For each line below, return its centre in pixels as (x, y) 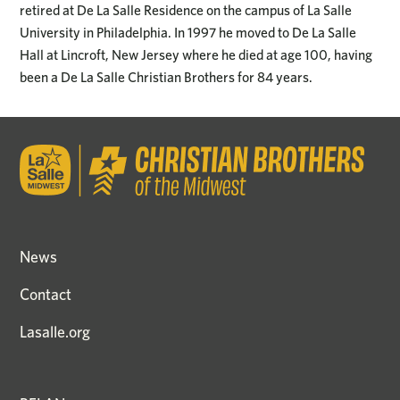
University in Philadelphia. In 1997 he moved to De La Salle (188, 33)
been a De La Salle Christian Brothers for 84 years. (167, 78)
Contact (46, 294)
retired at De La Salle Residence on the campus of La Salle (186, 11)
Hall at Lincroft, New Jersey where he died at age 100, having (196, 55)
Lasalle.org (55, 331)
